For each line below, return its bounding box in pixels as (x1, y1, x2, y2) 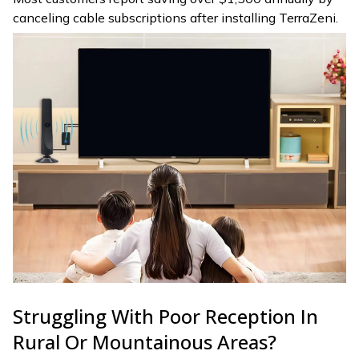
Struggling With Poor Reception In (13, 302, 318, 329)
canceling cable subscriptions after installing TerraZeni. (13, 10, 338, 26)
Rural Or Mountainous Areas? (13, 328, 276, 355)
